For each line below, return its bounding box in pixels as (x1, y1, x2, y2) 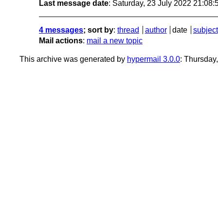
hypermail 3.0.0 (127, 54, 180, 63)
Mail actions (39, 36, 83, 45)
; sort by (83, 25, 113, 34)
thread (117, 25, 139, 34)
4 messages (39, 25, 83, 34)
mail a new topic (87, 36, 143, 45)
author (145, 25, 167, 34)
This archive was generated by (19, 54, 127, 63)
